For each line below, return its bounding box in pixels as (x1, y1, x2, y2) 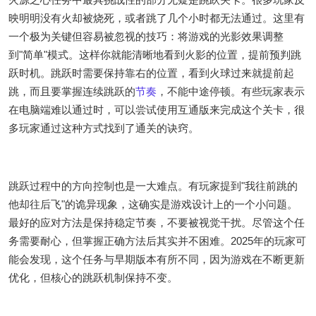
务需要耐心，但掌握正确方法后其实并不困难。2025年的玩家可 (8, 235, 306, 248)
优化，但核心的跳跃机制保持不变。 (8, 272, 178, 284)
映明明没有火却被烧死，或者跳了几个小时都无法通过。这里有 (8, 12, 305, 25)
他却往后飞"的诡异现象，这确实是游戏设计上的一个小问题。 (8, 198, 298, 211)
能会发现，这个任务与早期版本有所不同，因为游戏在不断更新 (8, 253, 305, 266)
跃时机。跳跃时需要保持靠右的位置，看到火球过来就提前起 (8, 67, 294, 80)
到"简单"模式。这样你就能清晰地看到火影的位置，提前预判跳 (8, 49, 301, 61)
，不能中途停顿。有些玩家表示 (157, 85, 305, 98)
